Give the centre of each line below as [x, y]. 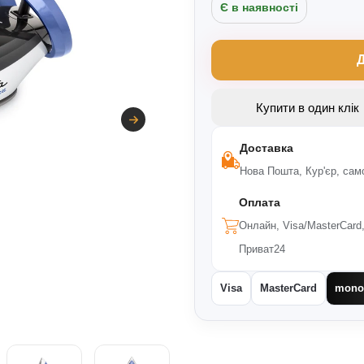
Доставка [266, 148]
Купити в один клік [307, 107]
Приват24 [262, 249]
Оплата [259, 202]
